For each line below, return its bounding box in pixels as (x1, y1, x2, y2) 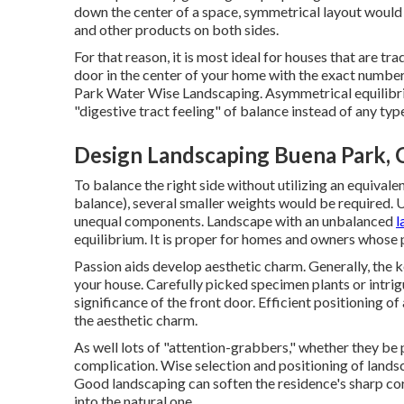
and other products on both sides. (74, 21, 279, 39)
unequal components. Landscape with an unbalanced (74, 212, 396, 230)
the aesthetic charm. (74, 311, 197, 329)
